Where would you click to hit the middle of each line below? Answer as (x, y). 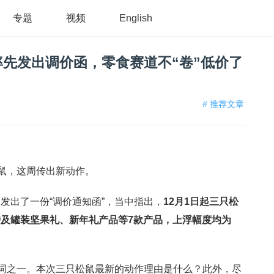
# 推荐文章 (223, 104)
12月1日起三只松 (201, 202)
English (136, 18)
